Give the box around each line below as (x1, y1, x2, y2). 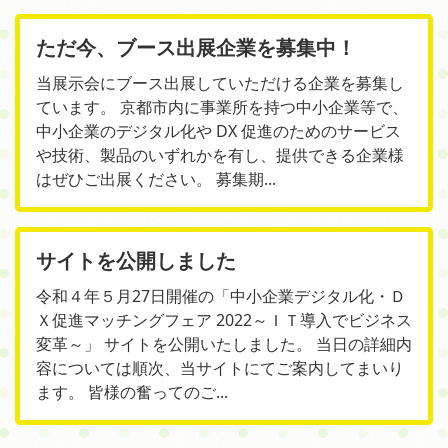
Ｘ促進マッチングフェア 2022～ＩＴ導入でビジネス (36, 309, 412, 332)
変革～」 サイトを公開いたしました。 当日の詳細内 (36, 333, 412, 356)
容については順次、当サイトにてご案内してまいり (36, 357, 404, 380)
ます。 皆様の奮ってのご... (36, 381, 228, 404)
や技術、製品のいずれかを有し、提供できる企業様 (36, 144, 404, 167)
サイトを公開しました (36, 247, 236, 275)
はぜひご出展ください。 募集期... (36, 168, 276, 191)
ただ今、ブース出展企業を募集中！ (36, 34, 356, 62)
